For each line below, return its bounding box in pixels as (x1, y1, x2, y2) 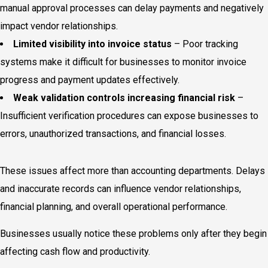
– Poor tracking (172, 38, 238, 50)
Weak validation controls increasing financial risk (13, 92, 235, 103)
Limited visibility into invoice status (13, 38, 172, 50)
